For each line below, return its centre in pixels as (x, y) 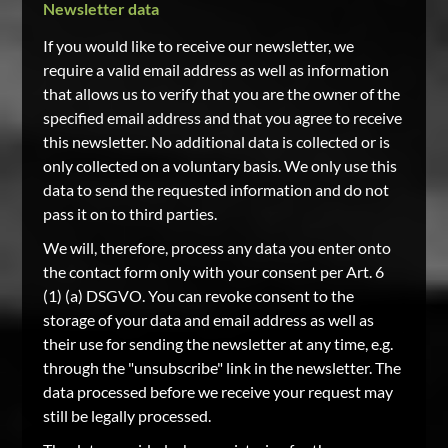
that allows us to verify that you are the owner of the (221, 93)
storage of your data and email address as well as (208, 319)
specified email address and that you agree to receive (222, 117)
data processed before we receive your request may (217, 391)
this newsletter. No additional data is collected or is (216, 141)
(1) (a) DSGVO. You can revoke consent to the (198, 295)
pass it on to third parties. (129, 213)
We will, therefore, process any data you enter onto (216, 247)
